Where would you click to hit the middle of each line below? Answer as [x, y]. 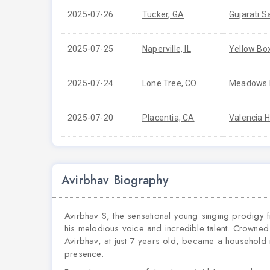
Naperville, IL [167, 49]
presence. [84, 254]
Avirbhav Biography [115, 181]
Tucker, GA [163, 14]
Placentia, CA [168, 118]
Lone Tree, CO [170, 83]
